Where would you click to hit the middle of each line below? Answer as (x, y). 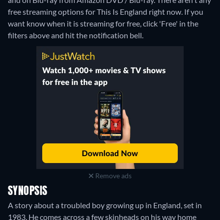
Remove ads (112, 176)
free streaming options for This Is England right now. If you (106, 12)
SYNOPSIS (28, 192)
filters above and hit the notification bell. (76, 35)
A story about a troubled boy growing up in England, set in (105, 205)
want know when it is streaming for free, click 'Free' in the (103, 24)
